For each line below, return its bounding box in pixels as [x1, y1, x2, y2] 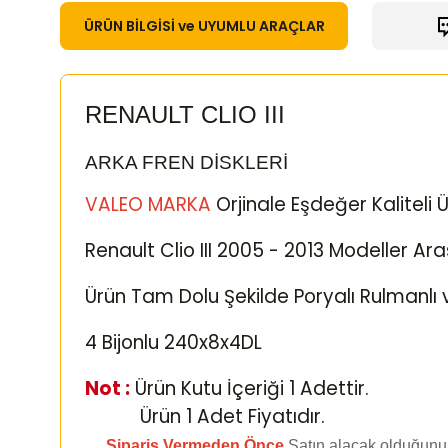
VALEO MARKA [85, 191, 216, 218]
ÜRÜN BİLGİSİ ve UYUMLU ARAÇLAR [83, 16, 325, 36]
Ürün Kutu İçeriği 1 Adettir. [130, 375, 369, 402]
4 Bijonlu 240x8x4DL [85, 329, 262, 356]
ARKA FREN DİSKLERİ [85, 152, 288, 173]
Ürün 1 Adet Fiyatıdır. [85, 403, 325, 430]
